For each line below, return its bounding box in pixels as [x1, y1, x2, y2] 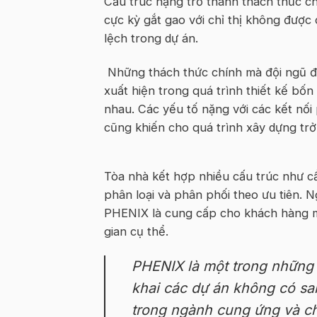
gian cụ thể [104, 224, 166, 238]
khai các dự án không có [132, 279, 300, 297]
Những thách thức [108, 64, 212, 79]
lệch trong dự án [104, 31, 195, 46]
